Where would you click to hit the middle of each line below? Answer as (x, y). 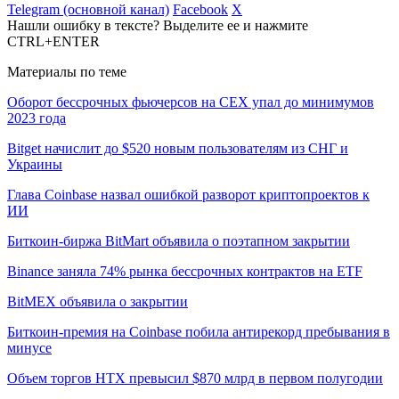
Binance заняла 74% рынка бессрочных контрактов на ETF (185, 272)
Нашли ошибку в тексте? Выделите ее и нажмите (158, 26)
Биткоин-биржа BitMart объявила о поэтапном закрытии (179, 241)
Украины (35, 165)
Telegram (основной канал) (88, 10)
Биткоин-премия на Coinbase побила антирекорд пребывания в (199, 332)
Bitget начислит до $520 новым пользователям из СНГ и (178, 149)
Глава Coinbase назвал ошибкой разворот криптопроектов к (188, 195)
